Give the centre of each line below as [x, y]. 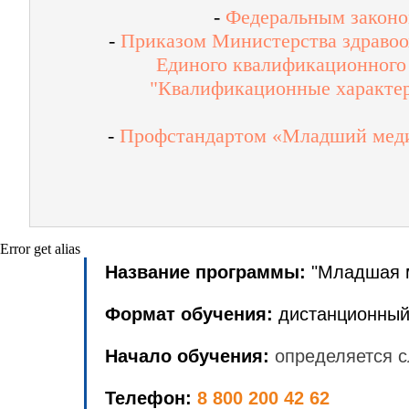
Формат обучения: [189, 314]
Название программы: [208, 272]
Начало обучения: [187, 356]
